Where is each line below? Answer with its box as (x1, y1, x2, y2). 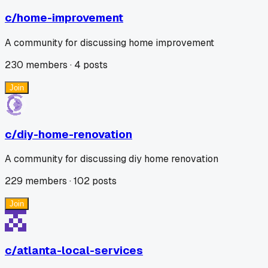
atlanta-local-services (17, 243, 143, 258)
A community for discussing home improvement (5, 36, 214, 49)
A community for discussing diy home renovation (5, 153, 218, 166)
